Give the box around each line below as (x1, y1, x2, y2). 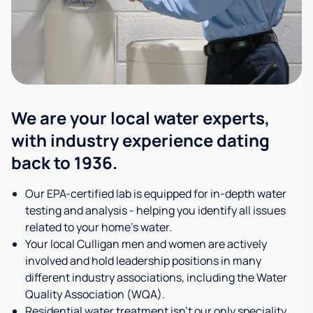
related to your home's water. (25, 219, 172, 235)
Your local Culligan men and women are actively (25, 236, 267, 252)
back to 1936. (11, 151, 117, 175)
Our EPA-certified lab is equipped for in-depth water (25, 186, 286, 202)
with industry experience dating (11, 129, 270, 152)
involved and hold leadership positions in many (25, 253, 261, 269)
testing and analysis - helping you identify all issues (25, 203, 286, 219)
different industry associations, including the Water (25, 270, 287, 286)
